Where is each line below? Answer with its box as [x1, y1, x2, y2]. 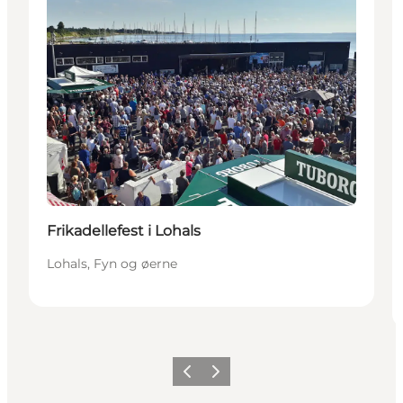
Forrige [175, 370, 216, 384]
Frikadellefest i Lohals [47, 221, 201, 239]
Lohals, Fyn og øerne [47, 255, 177, 272]
